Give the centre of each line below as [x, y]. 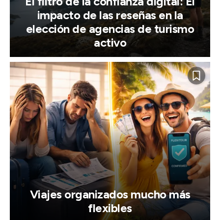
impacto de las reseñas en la [110, 15]
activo [110, 43]
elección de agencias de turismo [110, 29]
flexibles [110, 208]
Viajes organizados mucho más [110, 194]
